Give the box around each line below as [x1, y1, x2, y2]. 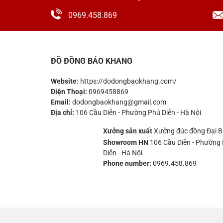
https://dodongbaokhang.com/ [80, 77, 177, 85]
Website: [51, 77, 80, 85]
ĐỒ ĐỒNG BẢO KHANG [51, 56, 132, 66]
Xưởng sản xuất [103, 127, 154, 135]
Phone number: [103, 159, 151, 167]
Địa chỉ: [51, 108, 76, 116]
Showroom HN [103, 138, 148, 146]
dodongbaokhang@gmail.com [72, 98, 166, 106]
